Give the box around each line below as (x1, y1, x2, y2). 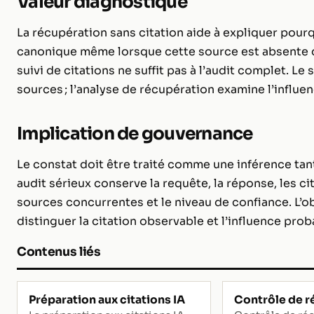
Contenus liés (17, 244, 101, 260)
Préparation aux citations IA (29, 292, 185, 307)
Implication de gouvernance (17, 123, 253, 145)
